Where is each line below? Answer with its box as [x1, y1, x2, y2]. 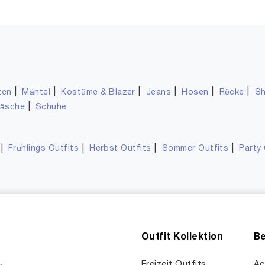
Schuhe [35, 104, 67, 111]
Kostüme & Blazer [61, 89, 135, 96]
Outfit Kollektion [141, 233, 224, 241]
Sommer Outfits [161, 145, 229, 153]
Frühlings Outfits [8, 145, 79, 153]
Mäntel [22, 89, 51, 96]
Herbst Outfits [89, 145, 151, 153]
